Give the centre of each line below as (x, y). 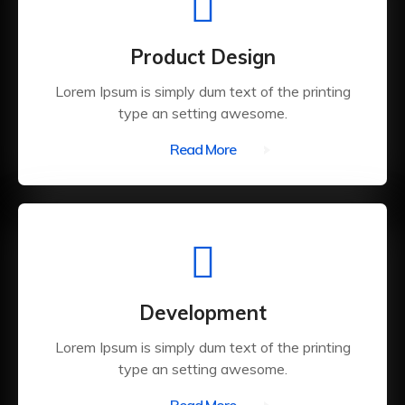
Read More (202, 149)
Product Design (202, 57)
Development (202, 313)
